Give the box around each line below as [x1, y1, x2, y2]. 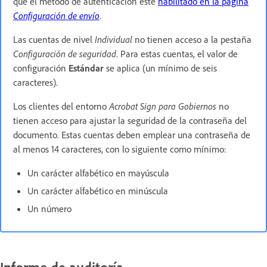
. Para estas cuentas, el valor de [116, 47, 238, 60]
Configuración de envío [13, 9, 100, 21]
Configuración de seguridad [13, 47, 116, 60]
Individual [95, 33, 135, 45]
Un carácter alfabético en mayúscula [27, 166, 169, 179]
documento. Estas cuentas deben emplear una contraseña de [13, 128, 250, 141]
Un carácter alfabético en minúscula [27, 184, 168, 197]
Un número [27, 202, 72, 215]
